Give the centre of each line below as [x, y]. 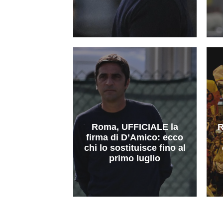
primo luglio [135, 158]
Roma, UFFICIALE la [135, 127]
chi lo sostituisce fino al [135, 148]
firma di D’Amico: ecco [135, 137]
